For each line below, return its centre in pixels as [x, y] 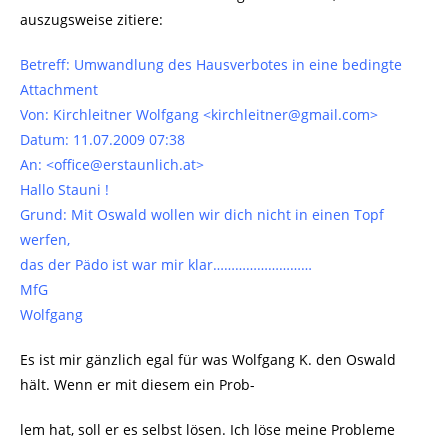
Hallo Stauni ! [64, 190]
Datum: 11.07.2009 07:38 [102, 140]
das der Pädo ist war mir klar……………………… [166, 265]
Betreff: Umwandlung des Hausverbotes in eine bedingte [211, 65]
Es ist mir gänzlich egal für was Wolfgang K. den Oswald [208, 360]
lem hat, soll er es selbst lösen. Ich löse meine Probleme [207, 430]
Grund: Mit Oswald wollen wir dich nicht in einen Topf [202, 215]
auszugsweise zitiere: [91, 20]
